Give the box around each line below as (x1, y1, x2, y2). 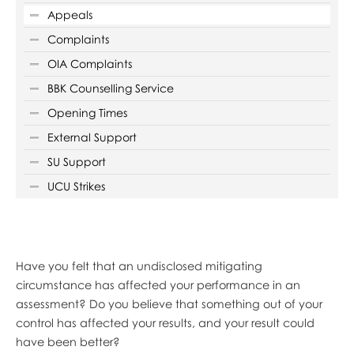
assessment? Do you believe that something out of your (15, 296, 322, 311)
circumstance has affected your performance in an (15, 277, 300, 292)
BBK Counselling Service (47, 81, 174, 95)
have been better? (15, 334, 123, 348)
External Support (47, 130, 137, 144)
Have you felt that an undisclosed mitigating (15, 258, 262, 273)
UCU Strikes (47, 179, 105, 193)
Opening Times (47, 105, 127, 119)
